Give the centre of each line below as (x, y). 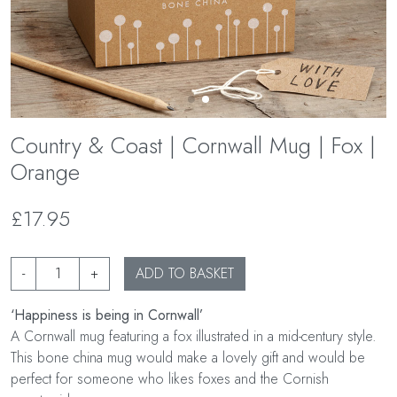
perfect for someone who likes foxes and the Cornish (170, 379)
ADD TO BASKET (185, 274)
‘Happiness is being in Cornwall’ (107, 315)
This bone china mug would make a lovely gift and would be (188, 358)
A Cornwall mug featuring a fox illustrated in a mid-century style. (194, 337)
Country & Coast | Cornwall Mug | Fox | (193, 146)
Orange (45, 172)
